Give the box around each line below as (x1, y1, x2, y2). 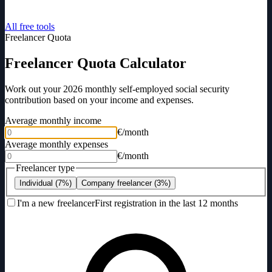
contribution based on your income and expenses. (5, 94, 194, 105)
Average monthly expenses (5, 138, 108, 149)
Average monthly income (5, 115, 101, 126)
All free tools (5, 21, 55, 32)
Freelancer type (16, 162, 75, 173)
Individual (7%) (19, 178, 72, 188)
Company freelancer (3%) (81, 178, 171, 188)
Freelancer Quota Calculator (5, 55, 186, 71)
